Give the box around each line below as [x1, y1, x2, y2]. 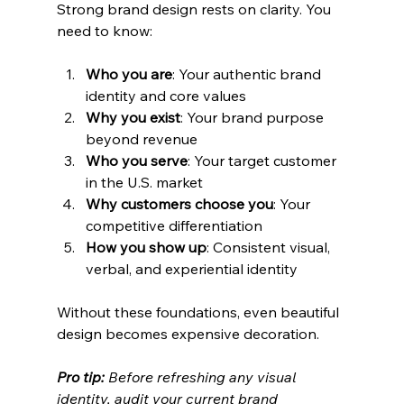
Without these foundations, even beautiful [56, 302, 343, 321]
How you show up [85, 237, 207, 256]
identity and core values [85, 86, 246, 105]
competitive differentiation [85, 216, 262, 234]
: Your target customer [187, 151, 340, 170]
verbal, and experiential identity [85, 259, 298, 278]
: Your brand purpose [179, 107, 327, 126]
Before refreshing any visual [107, 367, 299, 386]
